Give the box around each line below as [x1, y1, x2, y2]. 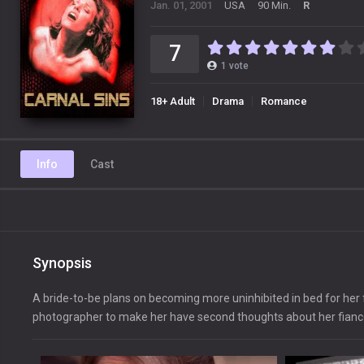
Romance [261, 94, 307, 107]
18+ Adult [150, 94, 195, 107]
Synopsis [32, 254, 92, 272]
